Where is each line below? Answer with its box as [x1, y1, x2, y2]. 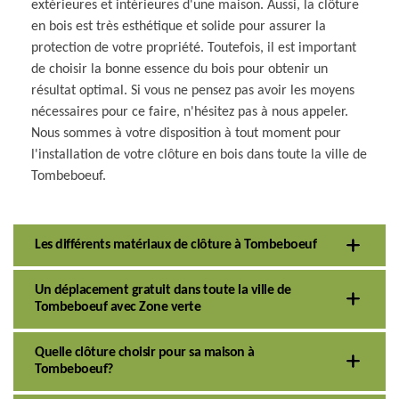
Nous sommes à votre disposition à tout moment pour [31, 126, 341, 141]
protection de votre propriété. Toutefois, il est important [31, 40, 356, 55]
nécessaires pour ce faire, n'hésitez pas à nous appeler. [31, 104, 348, 119]
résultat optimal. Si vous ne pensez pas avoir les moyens [31, 83, 354, 98]
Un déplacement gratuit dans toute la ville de [35, 282, 291, 297]
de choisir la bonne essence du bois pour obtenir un [31, 61, 328, 77]
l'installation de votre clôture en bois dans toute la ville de [31, 147, 367, 162]
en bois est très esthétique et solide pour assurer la [31, 19, 326, 34]
